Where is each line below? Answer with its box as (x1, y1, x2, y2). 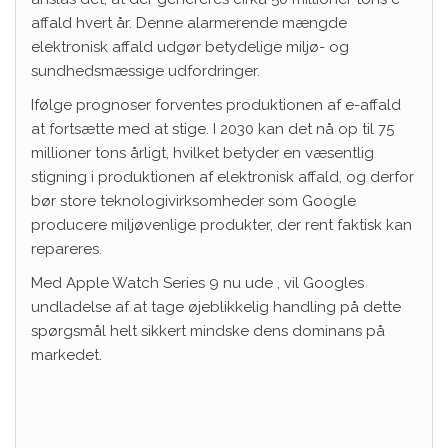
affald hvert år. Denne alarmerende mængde (31, 14, 347, 32)
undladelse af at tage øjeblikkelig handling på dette (31, 298, 401, 316)
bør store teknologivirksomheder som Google (31, 192, 356, 210)
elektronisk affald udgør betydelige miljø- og (31, 38, 349, 56)
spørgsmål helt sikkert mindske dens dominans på (31, 322, 385, 340)
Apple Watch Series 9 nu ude (66, 274, 273, 292)
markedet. (31, 346, 102, 364)
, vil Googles (273, 274, 364, 292)
